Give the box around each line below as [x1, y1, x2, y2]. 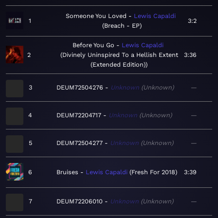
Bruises [56, 168, 78, 176]
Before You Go [73, 41, 114, 49]
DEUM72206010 [56, 198, 103, 205]
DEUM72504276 [56, 84, 103, 91]
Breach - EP [104, 22, 140, 30]
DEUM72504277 [56, 139, 103, 147]
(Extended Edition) [91, 61, 145, 69]
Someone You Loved [66, 12, 127, 20]
